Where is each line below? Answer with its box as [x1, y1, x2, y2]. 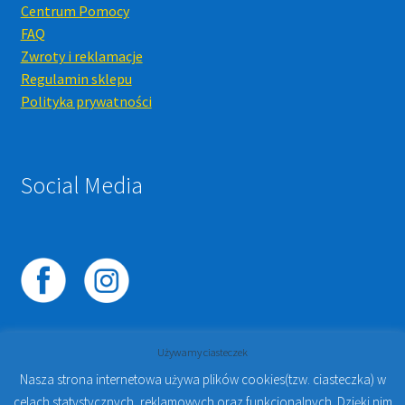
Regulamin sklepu [20, 70, 132, 89]
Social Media [20, 170, 143, 200]
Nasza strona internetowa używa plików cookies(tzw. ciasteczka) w [19, 370, 386, 388]
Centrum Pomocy [20, 2, 129, 21]
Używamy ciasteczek [157, 344, 248, 359]
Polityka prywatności [20, 92, 152, 111]
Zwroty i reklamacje [20, 47, 143, 66]
